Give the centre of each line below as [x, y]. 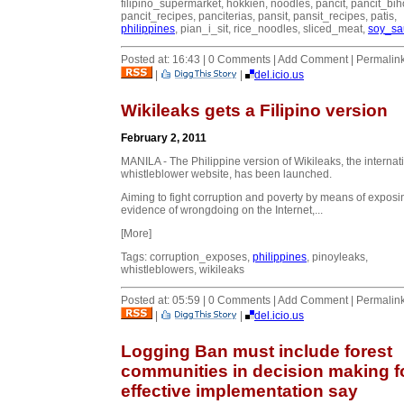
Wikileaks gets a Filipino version [254, 110]
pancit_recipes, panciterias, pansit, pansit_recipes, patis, [259, 16]
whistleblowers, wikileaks [183, 269]
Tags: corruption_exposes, [187, 257]
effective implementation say [239, 390]
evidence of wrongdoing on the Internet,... [222, 210]
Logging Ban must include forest [257, 351]
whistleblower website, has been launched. [226, 174]
